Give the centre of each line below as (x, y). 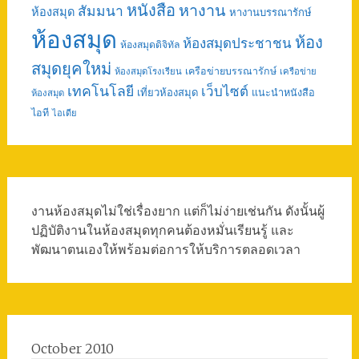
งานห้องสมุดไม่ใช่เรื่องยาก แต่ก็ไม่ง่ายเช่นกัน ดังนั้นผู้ (177, 211)
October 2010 (72, 349)
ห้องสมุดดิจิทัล (149, 44)
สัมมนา (100, 11)
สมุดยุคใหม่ (71, 69)
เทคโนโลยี (100, 91)
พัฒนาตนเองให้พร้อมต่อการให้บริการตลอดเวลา (165, 249)
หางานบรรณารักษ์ (270, 12)
